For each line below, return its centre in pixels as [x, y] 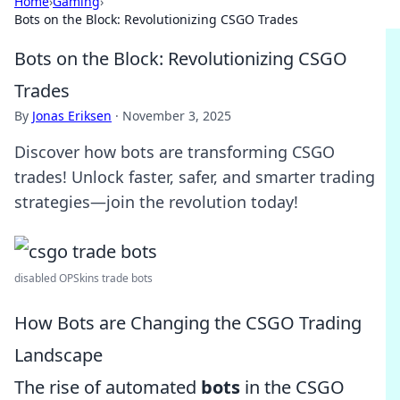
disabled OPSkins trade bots [83, 278]
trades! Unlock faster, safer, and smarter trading [195, 177]
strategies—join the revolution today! [156, 202]
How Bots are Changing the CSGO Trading [188, 323]
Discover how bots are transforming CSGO [175, 152]
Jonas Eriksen [72, 116]
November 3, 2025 [177, 116]
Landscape [58, 355]
